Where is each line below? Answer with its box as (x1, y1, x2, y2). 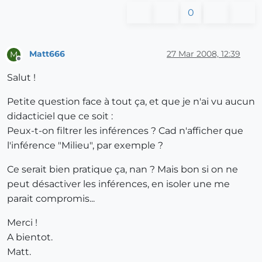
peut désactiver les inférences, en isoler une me (7, 178, 230, 189)
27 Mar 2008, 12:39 (167, 49, 240, 60)
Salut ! (7, 71, 36, 83)
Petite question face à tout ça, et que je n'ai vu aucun (7, 95, 255, 107)
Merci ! (7, 216, 37, 228)
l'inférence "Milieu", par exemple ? (7, 139, 163, 151)
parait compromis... (7, 192, 95, 204)
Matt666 (29, 49, 65, 60)
